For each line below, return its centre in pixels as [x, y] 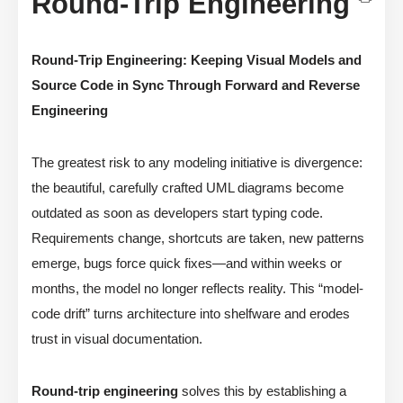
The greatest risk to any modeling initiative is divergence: [197, 163]
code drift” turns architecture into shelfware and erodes [191, 314]
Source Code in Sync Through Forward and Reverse [196, 85]
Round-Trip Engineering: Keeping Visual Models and [197, 60]
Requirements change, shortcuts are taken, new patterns [198, 238]
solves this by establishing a [262, 391]
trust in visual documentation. [117, 339]
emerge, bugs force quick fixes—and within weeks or [187, 264]
